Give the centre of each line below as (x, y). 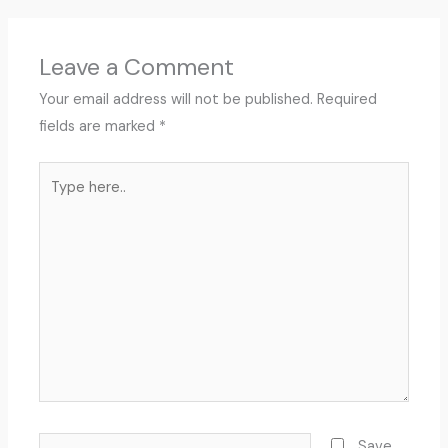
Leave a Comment (137, 66)
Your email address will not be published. (176, 99)
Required (347, 99)
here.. (57, 201)
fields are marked (99, 126)
